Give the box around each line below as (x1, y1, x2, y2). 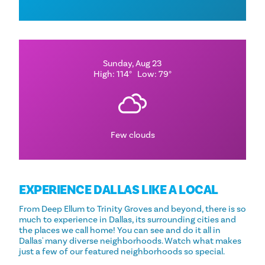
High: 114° (93, 68, 132, 80)
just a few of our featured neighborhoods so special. (19, 246, 225, 258)
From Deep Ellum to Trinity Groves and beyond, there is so (19, 203, 246, 215)
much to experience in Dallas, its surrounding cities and (19, 214, 236, 226)
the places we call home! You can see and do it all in (19, 225, 221, 237)
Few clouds (110, 129, 155, 141)
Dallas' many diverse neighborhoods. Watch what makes (19, 235, 241, 247)
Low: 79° (137, 68, 172, 80)
